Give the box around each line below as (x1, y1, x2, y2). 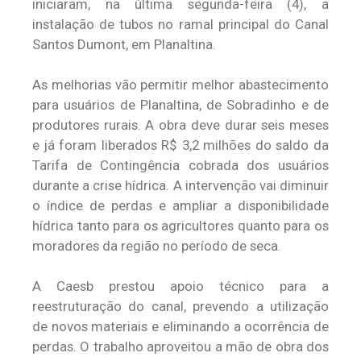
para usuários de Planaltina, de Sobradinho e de (32, 97, 329, 113)
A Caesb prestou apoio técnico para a (32, 278, 329, 294)
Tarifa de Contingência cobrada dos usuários (32, 157, 329, 173)
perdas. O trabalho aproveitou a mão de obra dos (32, 338, 329, 355)
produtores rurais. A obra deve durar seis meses (32, 117, 329, 133)
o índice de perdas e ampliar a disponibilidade (32, 197, 329, 214)
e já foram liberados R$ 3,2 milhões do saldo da (32, 137, 329, 153)
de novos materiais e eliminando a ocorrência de (32, 318, 329, 334)
